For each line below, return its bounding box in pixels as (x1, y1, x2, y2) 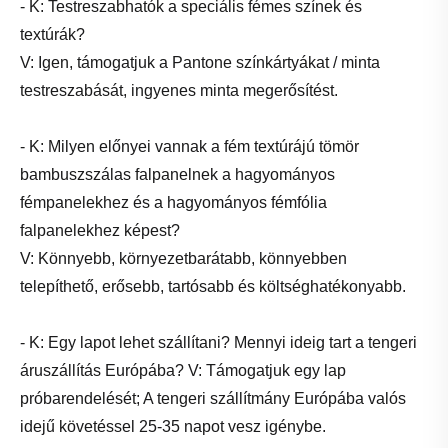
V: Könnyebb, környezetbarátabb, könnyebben (20, 249, 347, 267)
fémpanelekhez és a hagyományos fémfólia (20, 193, 327, 211)
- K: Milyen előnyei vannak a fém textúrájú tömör (20, 137, 359, 155)
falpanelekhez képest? (20, 221, 180, 239)
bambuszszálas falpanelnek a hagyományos (20, 165, 335, 183)
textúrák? (20, 25, 85, 43)
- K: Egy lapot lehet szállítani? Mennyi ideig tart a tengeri (20, 333, 417, 351)
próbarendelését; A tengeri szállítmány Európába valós (20, 389, 406, 407)
